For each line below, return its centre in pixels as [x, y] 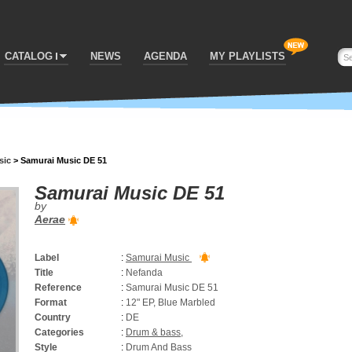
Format [51, 302]
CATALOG [29, 56]
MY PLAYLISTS [247, 56]
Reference [58, 288]
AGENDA [165, 56]
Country [53, 317]
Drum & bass [153, 332]
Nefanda [144, 273]
